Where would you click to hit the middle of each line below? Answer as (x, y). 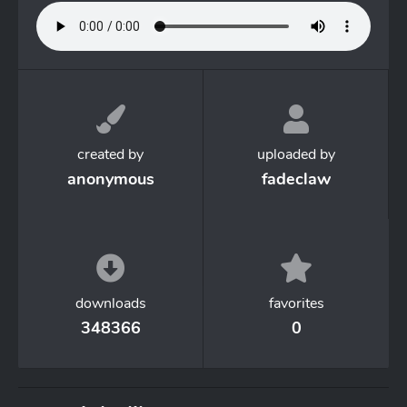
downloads (110, 303)
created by (110, 154)
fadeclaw (296, 179)
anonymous (110, 179)
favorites (296, 303)
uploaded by (296, 154)
